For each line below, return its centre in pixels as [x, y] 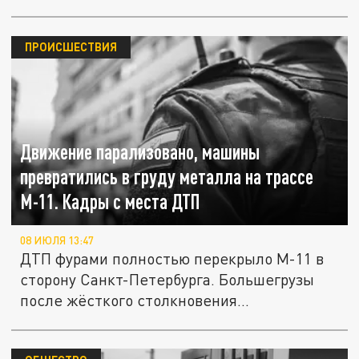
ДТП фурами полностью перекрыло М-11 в [172, 259]
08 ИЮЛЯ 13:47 [57, 241]
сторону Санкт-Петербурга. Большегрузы [167, 280]
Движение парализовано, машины [140, 152]
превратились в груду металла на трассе [167, 177]
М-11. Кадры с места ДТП [111, 202]
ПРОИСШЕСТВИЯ [71, 47]
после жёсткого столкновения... [135, 301]
